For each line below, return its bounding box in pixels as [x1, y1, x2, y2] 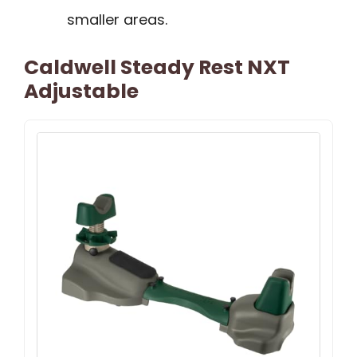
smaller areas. [67, 10, 167, 30]
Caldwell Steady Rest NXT [24, 53, 290, 82]
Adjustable [24, 77, 139, 106]
